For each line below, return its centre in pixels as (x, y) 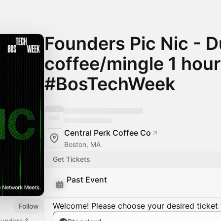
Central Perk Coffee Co (108, 133)
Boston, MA (82, 144)
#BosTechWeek (110, 84)
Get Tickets (72, 159)
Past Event (87, 180)
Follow (29, 206)
